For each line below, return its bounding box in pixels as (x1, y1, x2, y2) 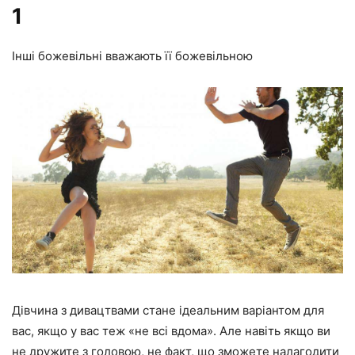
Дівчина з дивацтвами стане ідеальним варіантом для (12, 303, 324, 319)
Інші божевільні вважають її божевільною (12, 48, 253, 64)
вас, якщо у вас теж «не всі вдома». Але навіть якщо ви (12, 323, 330, 339)
